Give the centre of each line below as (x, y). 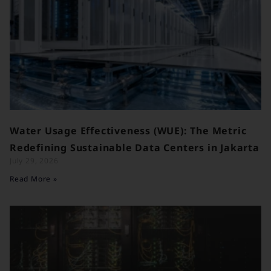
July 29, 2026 (34, 161)
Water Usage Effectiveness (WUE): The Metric (128, 131)
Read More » (34, 179)
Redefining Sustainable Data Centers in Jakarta (135, 148)
